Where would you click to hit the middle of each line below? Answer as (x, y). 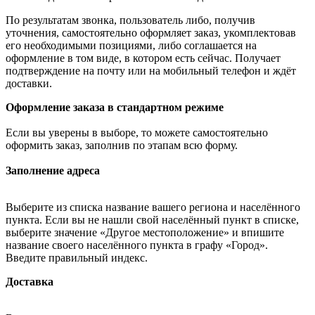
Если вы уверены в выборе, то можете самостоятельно (137, 132)
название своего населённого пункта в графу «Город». (137, 245)
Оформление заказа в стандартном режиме (115, 107)
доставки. (29, 83)
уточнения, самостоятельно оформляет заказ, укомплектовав (151, 32)
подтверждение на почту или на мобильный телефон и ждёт (151, 70)
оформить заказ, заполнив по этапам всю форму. (122, 145)
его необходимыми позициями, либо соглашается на (131, 45)
